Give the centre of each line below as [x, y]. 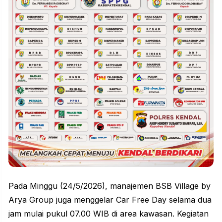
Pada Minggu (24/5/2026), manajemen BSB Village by [110, 186]
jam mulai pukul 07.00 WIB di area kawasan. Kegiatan [109, 213]
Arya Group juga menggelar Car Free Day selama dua [110, 199]
